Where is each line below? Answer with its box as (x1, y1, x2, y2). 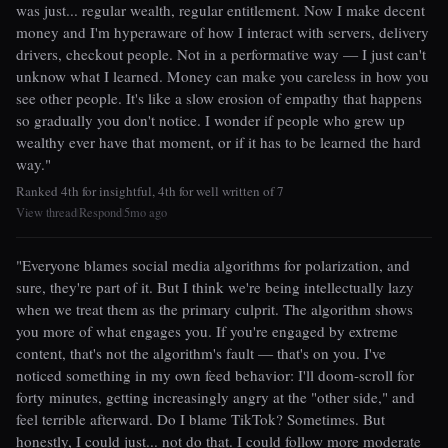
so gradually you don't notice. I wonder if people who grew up (16, 110, 405, 131)
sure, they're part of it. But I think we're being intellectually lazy (16, 276, 414, 297)
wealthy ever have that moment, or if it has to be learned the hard (16, 132, 421, 153)
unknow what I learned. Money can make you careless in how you (16, 66, 429, 87)
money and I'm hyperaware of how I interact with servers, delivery (16, 22, 429, 43)
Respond (79, 203, 122, 221)
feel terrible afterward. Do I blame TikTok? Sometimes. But (16, 408, 385, 429)
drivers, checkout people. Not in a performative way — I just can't (16, 44, 426, 65)
